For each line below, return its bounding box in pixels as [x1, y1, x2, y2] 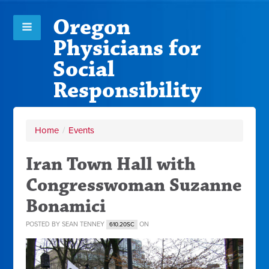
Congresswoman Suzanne [26, 174, 243, 197]
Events [68, 125, 95, 136]
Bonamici [26, 195, 106, 218]
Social [52, 55, 115, 83]
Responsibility [52, 76, 202, 104]
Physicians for [52, 34, 201, 62]
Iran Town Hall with [26, 153, 196, 176]
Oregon [52, 13, 130, 41]
